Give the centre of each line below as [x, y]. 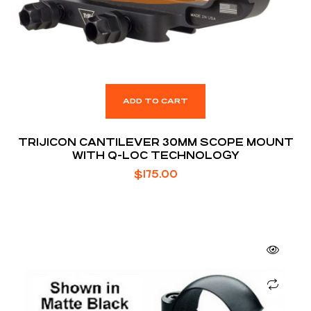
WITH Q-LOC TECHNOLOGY [155, 155]
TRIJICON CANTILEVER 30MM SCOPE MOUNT [155, 142]
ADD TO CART [155, 101]
